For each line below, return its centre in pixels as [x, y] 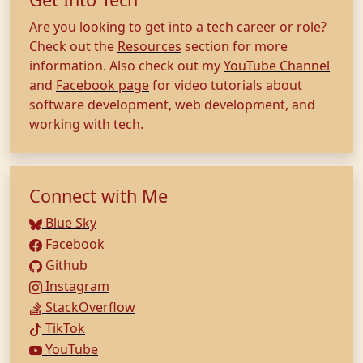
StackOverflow [89, 307]
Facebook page [102, 85]
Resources [149, 46]
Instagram [76, 286]
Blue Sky [69, 223]
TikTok [64, 328]
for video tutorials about [226, 85]
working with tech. [86, 124]
